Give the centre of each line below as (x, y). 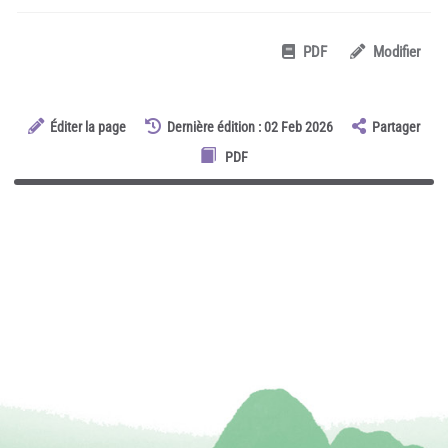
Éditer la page (87, 126)
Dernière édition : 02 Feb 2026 (250, 126)
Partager (396, 126)
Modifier (397, 52)
